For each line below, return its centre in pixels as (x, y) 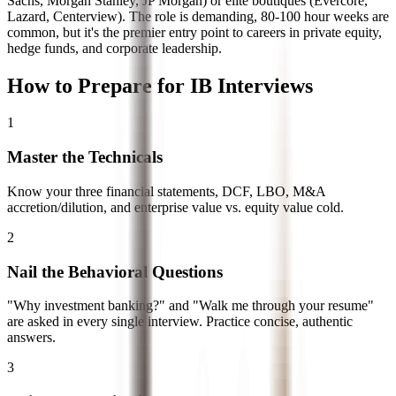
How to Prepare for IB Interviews (160, 85)
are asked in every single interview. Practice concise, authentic (180, 322)
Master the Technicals (85, 157)
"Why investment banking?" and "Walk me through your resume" (190, 306)
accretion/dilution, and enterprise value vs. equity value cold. (175, 207)
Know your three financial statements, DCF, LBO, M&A (166, 191)
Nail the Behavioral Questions (115, 271)
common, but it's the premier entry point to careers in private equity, (194, 32)
